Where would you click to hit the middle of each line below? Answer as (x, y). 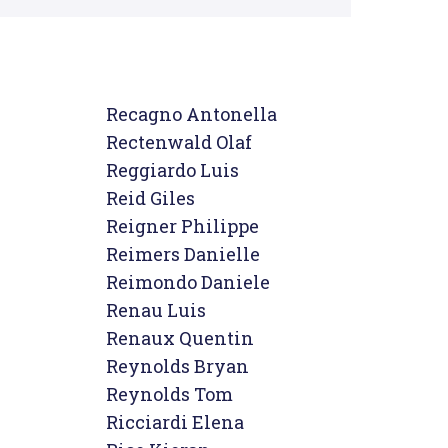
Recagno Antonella (191, 114)
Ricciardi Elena (175, 422)
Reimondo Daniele (188, 282)
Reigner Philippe (182, 226)
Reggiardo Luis (172, 170)
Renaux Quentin (180, 338)
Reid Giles (150, 198)
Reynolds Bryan (177, 366)
